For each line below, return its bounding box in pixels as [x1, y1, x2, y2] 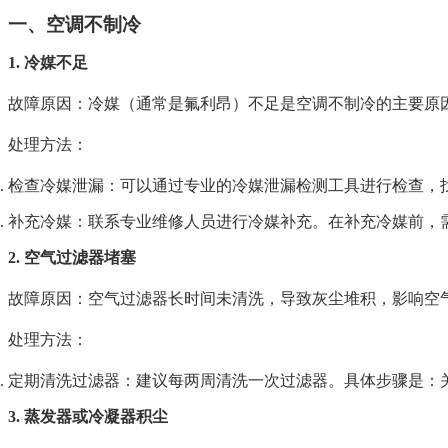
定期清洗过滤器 [8, 372, 120, 390]
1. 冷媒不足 [8, 54, 88, 72]
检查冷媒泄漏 [8, 177, 104, 195]
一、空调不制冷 [8, 14, 141, 36]
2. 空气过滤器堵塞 [8, 249, 136, 267]
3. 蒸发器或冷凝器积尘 [8, 408, 168, 426]
